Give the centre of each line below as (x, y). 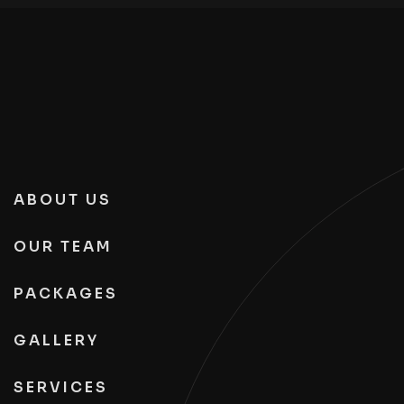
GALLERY (56, 340)
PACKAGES (66, 293)
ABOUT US (63, 199)
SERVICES (61, 387)
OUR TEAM (63, 246)
